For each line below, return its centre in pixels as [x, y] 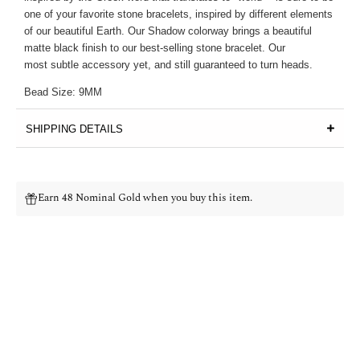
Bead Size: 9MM [63, 92]
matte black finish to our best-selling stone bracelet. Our [154, 47]
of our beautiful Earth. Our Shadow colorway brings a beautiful [168, 31]
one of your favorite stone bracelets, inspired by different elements [178, 14]
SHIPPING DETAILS [74, 129]
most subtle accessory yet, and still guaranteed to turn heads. [168, 64]
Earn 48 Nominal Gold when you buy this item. [145, 197]
